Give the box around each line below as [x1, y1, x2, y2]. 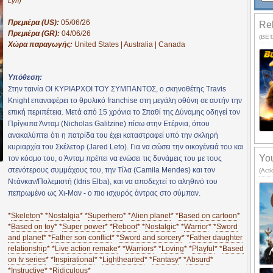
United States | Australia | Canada [74, 40, 185, 49]
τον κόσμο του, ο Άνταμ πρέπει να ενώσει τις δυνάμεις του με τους [8, 154, 222, 163]
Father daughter [190, 233, 243, 242]
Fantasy [152, 255, 179, 264]
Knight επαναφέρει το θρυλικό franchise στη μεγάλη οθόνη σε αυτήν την [8, 96, 242, 105]
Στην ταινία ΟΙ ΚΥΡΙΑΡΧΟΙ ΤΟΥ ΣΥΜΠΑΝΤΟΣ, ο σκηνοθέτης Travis [8, 84, 226, 93]
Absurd [186, 255, 210, 264]
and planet [8, 233, 43, 242]
